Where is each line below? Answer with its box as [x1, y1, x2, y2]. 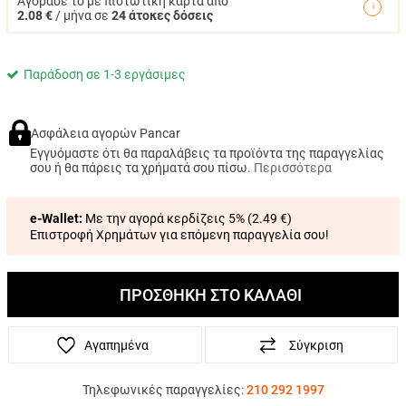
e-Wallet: [30, 211, 82, 227]
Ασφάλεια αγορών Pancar [30, 125, 180, 140]
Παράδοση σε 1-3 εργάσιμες [24, 67, 186, 82]
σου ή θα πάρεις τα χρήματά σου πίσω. [30, 160, 254, 176]
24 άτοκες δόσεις [111, 8, 213, 23]
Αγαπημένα [84, 337, 150, 353]
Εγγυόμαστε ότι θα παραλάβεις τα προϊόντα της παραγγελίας [30, 146, 384, 161]
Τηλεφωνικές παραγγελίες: [82, 382, 244, 398]
